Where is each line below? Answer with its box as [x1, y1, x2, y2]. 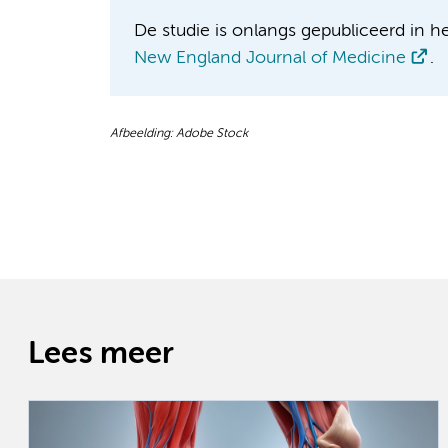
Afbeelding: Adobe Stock [109, 126, 248, 140]
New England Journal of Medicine [133, 49, 406, 68]
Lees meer [28, 338, 174, 370]
